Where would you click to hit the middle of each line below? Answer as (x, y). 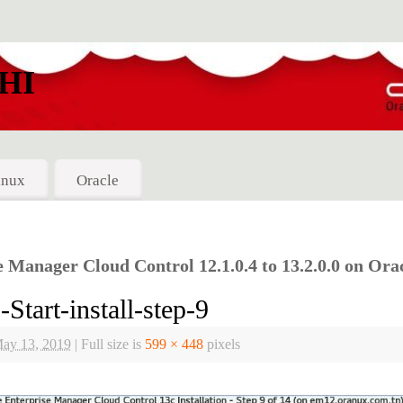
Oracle (98, 180)
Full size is (111, 345)
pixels (222, 345)
